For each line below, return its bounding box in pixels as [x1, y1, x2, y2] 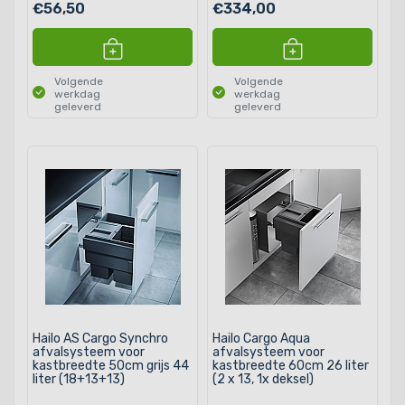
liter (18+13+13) [33, 371, 125, 387]
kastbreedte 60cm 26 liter [212, 357, 369, 373]
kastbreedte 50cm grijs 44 [33, 357, 189, 373]
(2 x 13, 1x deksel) [212, 371, 314, 387]
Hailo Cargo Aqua [212, 330, 310, 346]
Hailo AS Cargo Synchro [33, 330, 168, 346]
